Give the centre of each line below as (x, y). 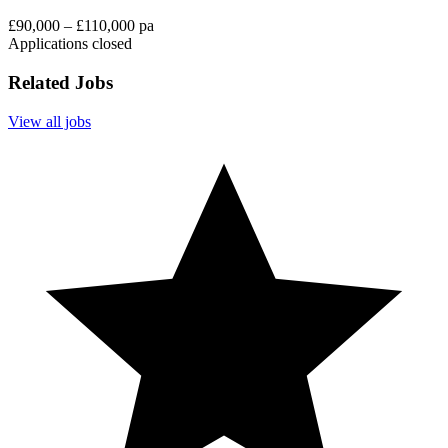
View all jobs (49, 121)
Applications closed (70, 44)
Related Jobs (60, 83)
